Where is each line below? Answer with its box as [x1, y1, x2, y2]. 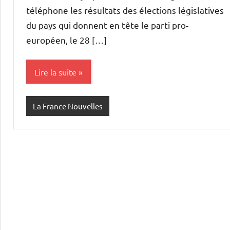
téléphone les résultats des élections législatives [26, 5, 224, 16]
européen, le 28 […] [26, 34, 107, 46]
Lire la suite [34, 66, 76, 77]
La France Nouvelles [32, 101, 103, 111]
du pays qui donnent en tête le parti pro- [26, 20, 188, 31]
